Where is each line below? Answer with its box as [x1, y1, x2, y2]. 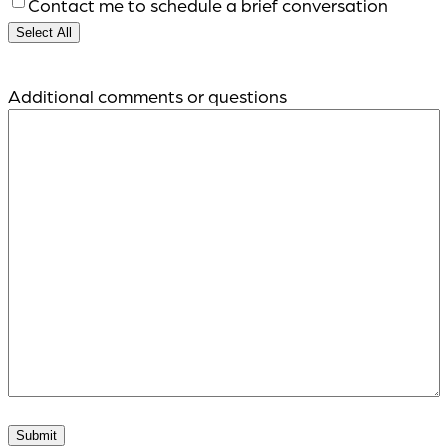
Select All [16, 24, 72, 40]
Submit [16, 427, 57, 443]
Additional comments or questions [8, 84, 287, 107]
